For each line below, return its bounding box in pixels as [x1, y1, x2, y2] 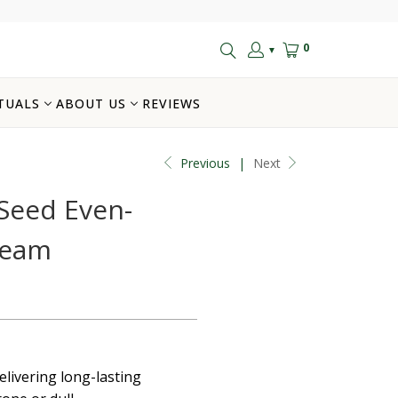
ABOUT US [56, 94, 126, 112]
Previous [176, 154, 230, 171]
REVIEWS [142, 94, 201, 112]
